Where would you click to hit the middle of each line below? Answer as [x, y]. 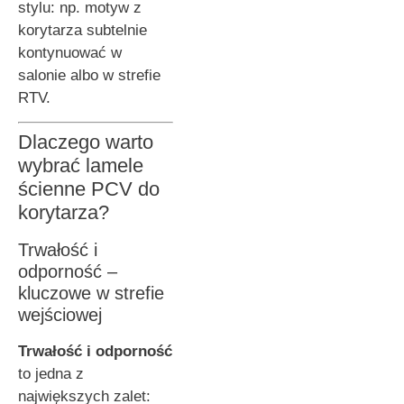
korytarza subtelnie [83, 30]
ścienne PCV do [89, 188]
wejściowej [60, 314]
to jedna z [51, 373]
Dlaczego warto [86, 142]
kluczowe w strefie [91, 293]
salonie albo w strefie [89, 75]
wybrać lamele [81, 165]
